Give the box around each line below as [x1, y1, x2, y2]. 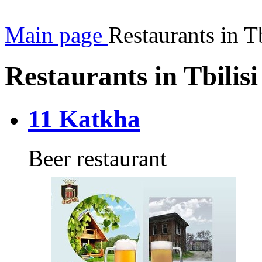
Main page [5, 22, 102, 47]
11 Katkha [28, 105, 140, 133]
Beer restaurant [28, 145, 167, 171]
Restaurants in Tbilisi [5, 61, 258, 92]
